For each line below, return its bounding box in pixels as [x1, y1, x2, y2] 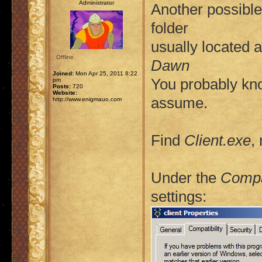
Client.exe [184, 132, 251, 149]
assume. [151, 95, 208, 111]
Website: [53, 89, 77, 96]
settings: [151, 188, 206, 205]
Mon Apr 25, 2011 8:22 [74, 70, 137, 77]
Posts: [53, 83, 71, 89]
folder [151, 20, 188, 36]
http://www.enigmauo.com [53, 96, 122, 102]
